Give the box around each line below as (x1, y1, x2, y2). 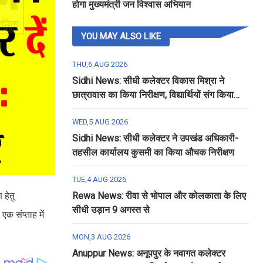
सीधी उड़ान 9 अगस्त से (72, 204, 150, 215)
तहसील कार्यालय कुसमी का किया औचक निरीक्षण (72, 147, 234, 158)
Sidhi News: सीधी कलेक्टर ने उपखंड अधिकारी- (72, 133, 238, 144)
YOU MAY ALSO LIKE (80, 31, 161, 42)
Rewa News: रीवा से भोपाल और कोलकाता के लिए (72, 190, 246, 201)
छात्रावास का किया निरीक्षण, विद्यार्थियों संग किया (72, 89, 234, 100)
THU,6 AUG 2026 (72, 60, 127, 69)
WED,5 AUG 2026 (72, 117, 128, 126)
